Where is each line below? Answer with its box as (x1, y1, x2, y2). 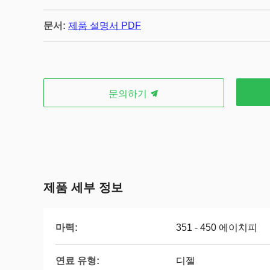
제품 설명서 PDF (68, 20, 141, 31)
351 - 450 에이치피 (176, 222, 257, 233)
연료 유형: (55, 255, 99, 266)
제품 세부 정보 (43, 181, 123, 194)
